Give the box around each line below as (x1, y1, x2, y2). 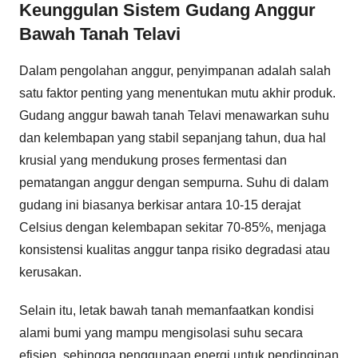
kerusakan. (19, 265, 82, 279)
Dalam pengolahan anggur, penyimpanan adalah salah (19, 63, 331, 78)
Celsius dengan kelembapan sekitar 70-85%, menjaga (19, 220, 326, 234)
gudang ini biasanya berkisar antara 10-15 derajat (19, 197, 300, 212)
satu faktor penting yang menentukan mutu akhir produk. (19, 86, 336, 100)
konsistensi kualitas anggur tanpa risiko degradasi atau (19, 242, 330, 257)
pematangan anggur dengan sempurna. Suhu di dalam (19, 175, 328, 189)
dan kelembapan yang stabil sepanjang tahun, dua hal (19, 130, 326, 145)
